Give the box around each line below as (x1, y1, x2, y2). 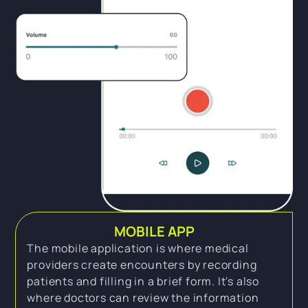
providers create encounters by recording (27, 256, 257, 272)
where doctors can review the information (27, 289, 259, 305)
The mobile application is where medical (27, 240, 249, 256)
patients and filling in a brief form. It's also (27, 273, 259, 289)
